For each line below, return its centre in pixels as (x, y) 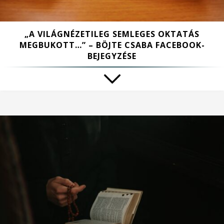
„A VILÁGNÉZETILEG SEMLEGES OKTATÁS (112, 34)
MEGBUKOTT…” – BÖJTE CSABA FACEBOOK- (112, 45)
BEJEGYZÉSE (112, 56)
